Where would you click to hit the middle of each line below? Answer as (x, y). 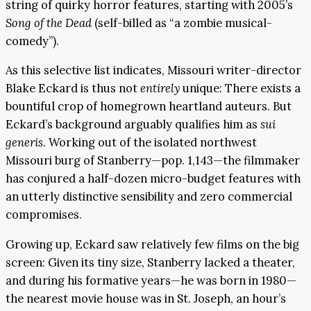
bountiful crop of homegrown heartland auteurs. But (149, 107)
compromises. (44, 215)
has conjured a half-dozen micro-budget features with (153, 179)
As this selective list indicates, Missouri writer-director (153, 70)
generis (24, 143)
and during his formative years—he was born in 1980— (151, 280)
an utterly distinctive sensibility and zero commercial (149, 197)
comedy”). (32, 41)
